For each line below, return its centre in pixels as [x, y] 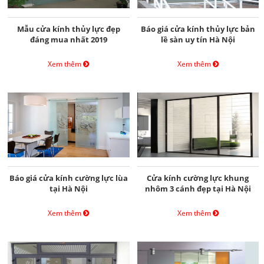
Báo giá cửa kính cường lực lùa [68, 178]
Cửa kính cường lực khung [198, 178]
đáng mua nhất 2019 [68, 39]
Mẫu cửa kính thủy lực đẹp [68, 29]
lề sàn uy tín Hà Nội [198, 39]
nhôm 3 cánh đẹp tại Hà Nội [198, 188]
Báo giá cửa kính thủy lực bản [198, 29]
